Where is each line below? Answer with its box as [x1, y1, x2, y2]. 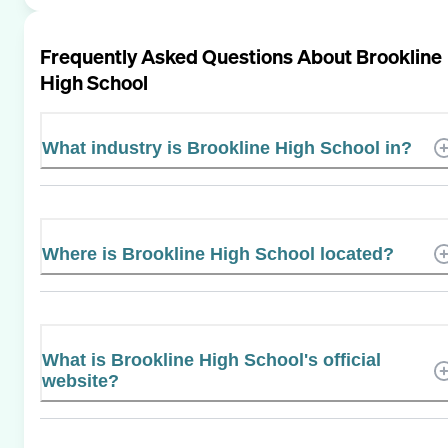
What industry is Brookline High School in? [42, 137, 412, 158]
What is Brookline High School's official [42, 349, 381, 370]
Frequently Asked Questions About [40, 42, 356, 70]
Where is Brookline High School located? [42, 243, 394, 264]
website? [42, 370, 119, 391]
